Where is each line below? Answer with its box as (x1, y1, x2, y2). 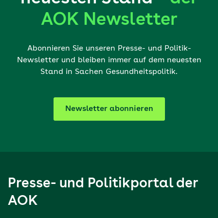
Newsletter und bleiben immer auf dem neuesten (17, 56, 201, 64)
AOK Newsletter (40, 12, 178, 29)
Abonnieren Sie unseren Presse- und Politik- (27, 45, 191, 53)
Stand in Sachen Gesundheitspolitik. (40, 68, 178, 76)
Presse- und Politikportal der (8, 177, 198, 191)
